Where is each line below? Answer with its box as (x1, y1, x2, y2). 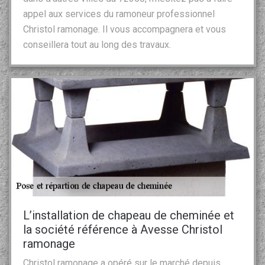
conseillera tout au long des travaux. (23, 38, 171, 50)
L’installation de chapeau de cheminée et (23, 208, 234, 222)
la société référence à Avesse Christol (23, 222, 222, 237)
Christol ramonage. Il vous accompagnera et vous (23, 23, 226, 35)
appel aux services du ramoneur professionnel (23, 8, 215, 20)
